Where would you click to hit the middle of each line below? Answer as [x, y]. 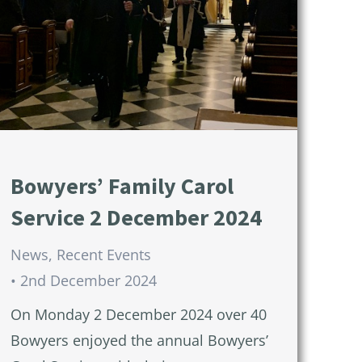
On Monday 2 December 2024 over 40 [139, 315]
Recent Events [104, 255]
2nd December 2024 [89, 281]
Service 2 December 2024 [137, 218]
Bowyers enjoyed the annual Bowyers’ [140, 341]
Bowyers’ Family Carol [122, 186]
